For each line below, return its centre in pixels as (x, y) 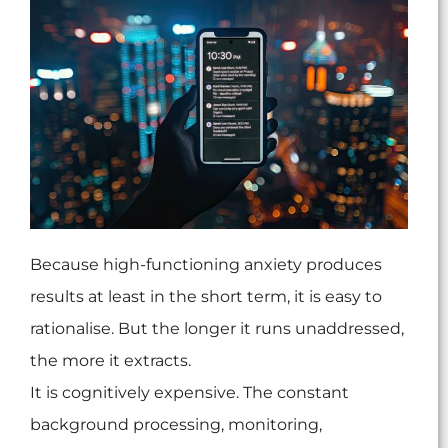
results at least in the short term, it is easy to (206, 297)
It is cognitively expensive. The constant (189, 393)
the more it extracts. (110, 361)
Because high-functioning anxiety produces (206, 265)
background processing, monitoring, (176, 425)
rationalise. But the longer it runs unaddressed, (217, 329)
